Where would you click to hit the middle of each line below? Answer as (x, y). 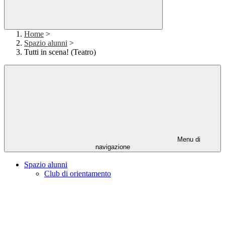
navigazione (113, 147)
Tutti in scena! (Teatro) (60, 52)
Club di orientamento (78, 174)
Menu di (188, 140)
